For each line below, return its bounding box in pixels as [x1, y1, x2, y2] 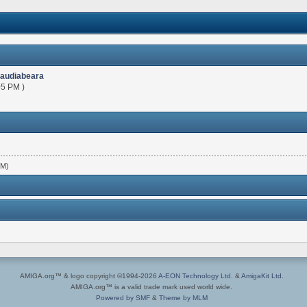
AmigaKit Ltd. [241, 272, 284, 280]
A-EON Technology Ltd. [158, 272, 233, 280]
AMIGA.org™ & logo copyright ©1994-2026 [19, 272, 158, 280]
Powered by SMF [95, 294, 150, 302]
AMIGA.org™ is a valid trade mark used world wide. [71, 283, 233, 291]
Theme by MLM [158, 294, 208, 302]
